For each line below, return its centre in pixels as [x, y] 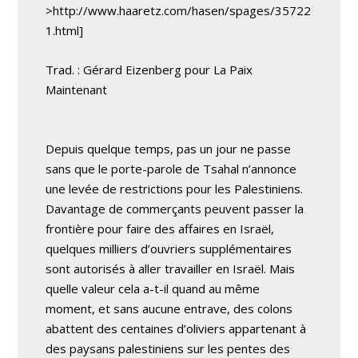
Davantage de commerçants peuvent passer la [175, 209]
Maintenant [77, 89]
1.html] [65, 30]
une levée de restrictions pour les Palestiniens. [175, 189]
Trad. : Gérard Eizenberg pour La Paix [149, 70]
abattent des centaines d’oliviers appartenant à [176, 328]
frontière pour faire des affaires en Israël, [160, 229]
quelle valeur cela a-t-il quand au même [153, 288]
